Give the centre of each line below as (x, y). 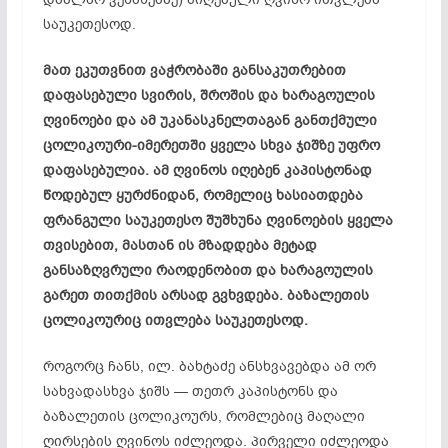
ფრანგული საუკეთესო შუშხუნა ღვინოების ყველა (217, 220)
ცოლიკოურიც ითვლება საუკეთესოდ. (175, 320)
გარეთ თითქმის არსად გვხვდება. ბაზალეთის (205, 295)
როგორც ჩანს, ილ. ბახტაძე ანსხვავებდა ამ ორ (209, 366)
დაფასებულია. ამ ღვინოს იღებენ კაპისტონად (207, 170)
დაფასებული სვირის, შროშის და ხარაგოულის (208, 95)
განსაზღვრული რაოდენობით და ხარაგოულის (207, 270)
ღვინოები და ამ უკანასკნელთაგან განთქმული (209, 120)
